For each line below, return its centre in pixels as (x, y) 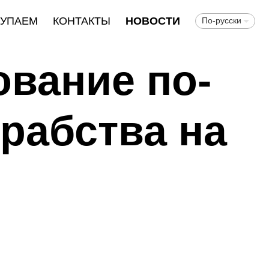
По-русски (221, 20)
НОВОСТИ (153, 21)
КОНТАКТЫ (81, 21)
